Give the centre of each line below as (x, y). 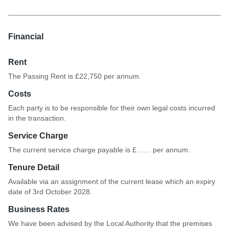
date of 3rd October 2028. (50, 191)
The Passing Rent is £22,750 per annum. (75, 76)
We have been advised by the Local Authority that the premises (110, 223)
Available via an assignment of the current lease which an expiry (112, 181)
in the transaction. (37, 118)
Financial (26, 36)
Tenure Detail (34, 167)
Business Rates (39, 209)
